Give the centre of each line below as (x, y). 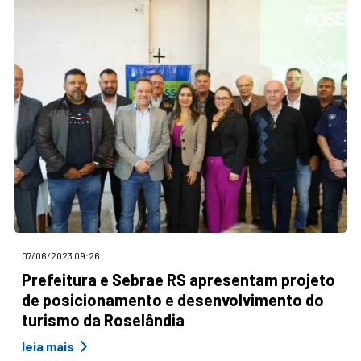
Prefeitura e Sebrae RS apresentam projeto (178, 279)
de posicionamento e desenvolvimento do (173, 299)
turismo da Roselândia (103, 320)
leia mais (48, 346)
